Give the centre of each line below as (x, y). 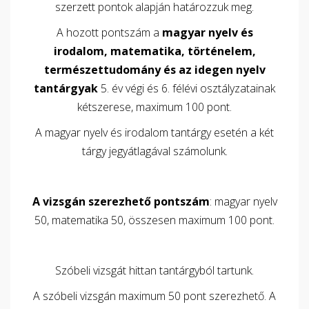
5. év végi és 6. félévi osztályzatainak (188, 88)
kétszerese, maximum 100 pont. (154, 107)
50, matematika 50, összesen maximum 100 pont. (154, 220)
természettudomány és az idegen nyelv (154, 70)
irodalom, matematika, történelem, (154, 51)
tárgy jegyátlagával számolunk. (154, 151)
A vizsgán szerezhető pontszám (121, 201)
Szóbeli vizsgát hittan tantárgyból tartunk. (154, 270)
